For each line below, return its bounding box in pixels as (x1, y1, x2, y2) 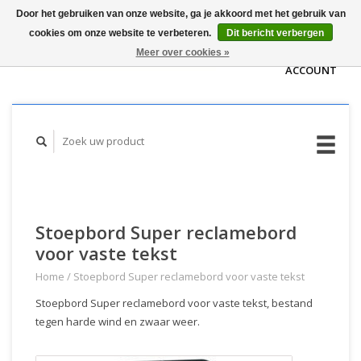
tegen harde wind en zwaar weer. (35, 314, 200, 329)
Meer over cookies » (135, 47, 230, 58)
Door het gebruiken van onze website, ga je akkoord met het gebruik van (15, 8, 346, 19)
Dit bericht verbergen (226, 27, 324, 39)
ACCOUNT (285, 63, 337, 77)
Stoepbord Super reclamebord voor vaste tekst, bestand (35, 296, 313, 310)
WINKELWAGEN (257, 26, 337, 40)
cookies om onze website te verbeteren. (28, 27, 214, 39)
